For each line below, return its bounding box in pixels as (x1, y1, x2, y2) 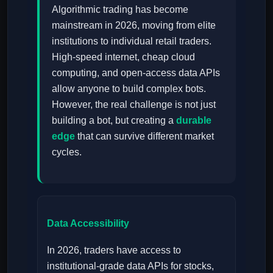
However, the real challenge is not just (52, 99, 216, 110)
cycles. (52, 147, 82, 157)
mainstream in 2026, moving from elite (52, 20, 216, 30)
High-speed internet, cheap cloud (52, 52, 195, 62)
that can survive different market (75, 131, 214, 141)
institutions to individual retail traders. (52, 36, 211, 46)
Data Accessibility (47, 218, 129, 229)
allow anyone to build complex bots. (52, 83, 206, 94)
